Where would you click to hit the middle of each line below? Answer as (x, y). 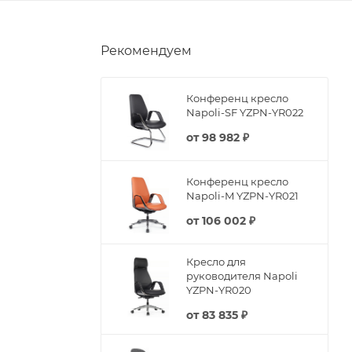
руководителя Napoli (242, 275)
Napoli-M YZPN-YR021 (242, 196)
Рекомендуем (146, 50)
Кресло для (216, 261)
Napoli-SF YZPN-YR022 (245, 113)
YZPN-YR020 (219, 290)
